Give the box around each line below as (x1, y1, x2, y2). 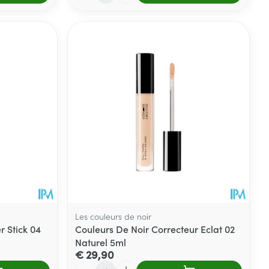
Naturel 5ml (75, 235, 127, 249)
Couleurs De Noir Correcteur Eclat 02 (75, 222, 235, 235)
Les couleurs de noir (75, 210, 152, 222)
